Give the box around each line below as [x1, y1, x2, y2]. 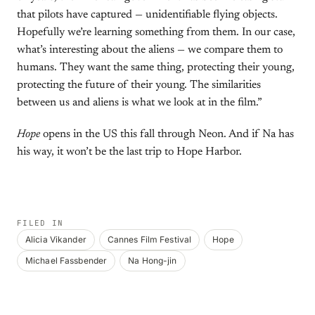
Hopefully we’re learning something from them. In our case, [17, 27, 295, 38]
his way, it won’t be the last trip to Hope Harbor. [17, 146, 242, 157]
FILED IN [17, 218, 64, 228]
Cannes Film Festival [107, 234, 192, 245]
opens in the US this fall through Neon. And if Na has [40, 129, 294, 140]
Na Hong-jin [128, 255, 177, 266]
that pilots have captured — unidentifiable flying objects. [17, 9, 278, 20]
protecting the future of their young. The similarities [17, 79, 261, 91]
